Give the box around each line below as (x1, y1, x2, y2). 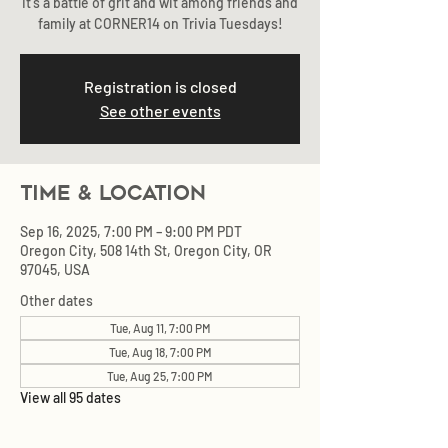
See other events (99, 101, 221, 120)
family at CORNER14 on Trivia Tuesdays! (37, 15, 283, 32)
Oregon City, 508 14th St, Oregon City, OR (20, 242, 272, 259)
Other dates (20, 292, 93, 309)
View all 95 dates (20, 389, 121, 406)
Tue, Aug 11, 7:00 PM (109, 321, 211, 335)
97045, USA (20, 261, 90, 278)
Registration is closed (83, 77, 237, 96)
